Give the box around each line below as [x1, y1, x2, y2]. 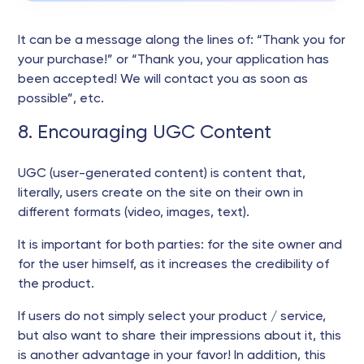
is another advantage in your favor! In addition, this [18, 349, 326, 362]
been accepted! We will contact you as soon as [18, 73, 308, 86]
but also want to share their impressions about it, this [18, 330, 341, 343]
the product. [18, 278, 94, 291]
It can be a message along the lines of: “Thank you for [18, 34, 345, 47]
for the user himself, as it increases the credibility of [18, 258, 329, 271]
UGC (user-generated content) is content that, [18, 167, 305, 180]
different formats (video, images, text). [18, 206, 249, 219]
